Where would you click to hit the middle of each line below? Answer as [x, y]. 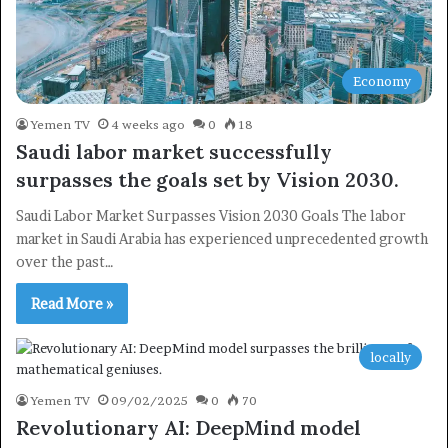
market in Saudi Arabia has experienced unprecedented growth [222, 239]
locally [390, 357]
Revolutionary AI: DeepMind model [188, 428]
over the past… [65, 262]
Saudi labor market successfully [174, 152]
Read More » [72, 304]
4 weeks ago [148, 125]
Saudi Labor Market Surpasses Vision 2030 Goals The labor [211, 216]
